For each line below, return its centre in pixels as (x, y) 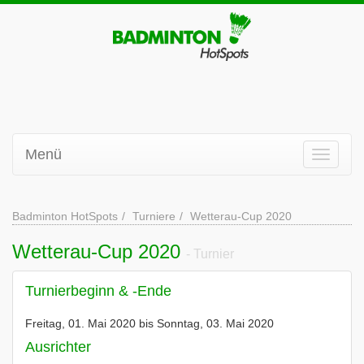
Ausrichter (58, 347)
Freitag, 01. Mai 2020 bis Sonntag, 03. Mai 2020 (149, 323)
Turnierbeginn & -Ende (98, 291)
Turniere (154, 216)
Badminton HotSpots (65, 216)
